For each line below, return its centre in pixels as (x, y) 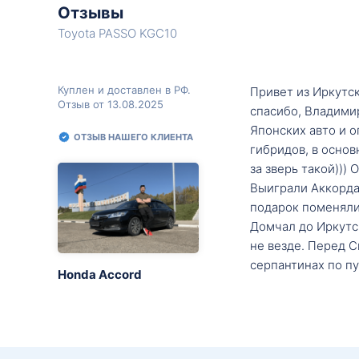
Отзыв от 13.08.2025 (111, 104)
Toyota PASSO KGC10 (117, 33)
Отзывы (91, 13)
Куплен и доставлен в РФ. (124, 90)
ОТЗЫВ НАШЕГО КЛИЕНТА (133, 137)
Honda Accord (100, 274)
